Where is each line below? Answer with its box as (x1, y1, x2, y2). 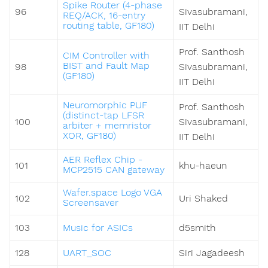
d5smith (179, 222, 216, 234)
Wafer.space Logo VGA (63, 187, 162, 199)
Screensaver (63, 197, 118, 209)
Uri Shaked (179, 193, 228, 205)
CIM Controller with (63, 50, 150, 62)
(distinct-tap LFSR (63, 109, 144, 121)
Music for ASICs (63, 222, 133, 234)
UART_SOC (63, 247, 111, 259)
